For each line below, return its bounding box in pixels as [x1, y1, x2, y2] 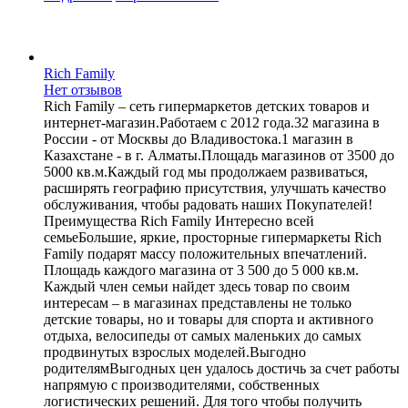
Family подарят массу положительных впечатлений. [44, 245, 367, 261]
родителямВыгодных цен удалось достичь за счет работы [44, 360, 400, 376]
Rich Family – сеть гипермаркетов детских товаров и [44, 97, 370, 114]
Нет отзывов [44, 81, 122, 97]
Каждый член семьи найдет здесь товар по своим [44, 278, 350, 294]
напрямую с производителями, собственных [44, 376, 320, 393]
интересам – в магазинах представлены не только [44, 294, 352, 311]
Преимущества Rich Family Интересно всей [44, 212, 314, 229]
